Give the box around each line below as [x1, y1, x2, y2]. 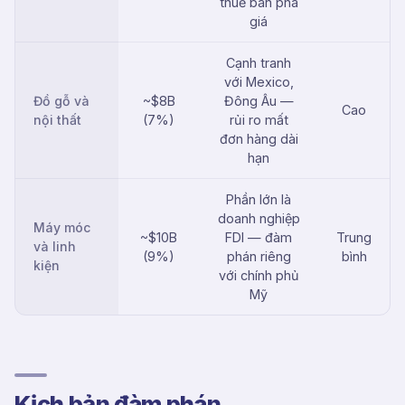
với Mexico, [223, 74, 294, 89]
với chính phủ [218, 268, 299, 283]
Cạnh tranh [226, 55, 291, 71]
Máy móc [33, 220, 90, 235]
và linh [33, 239, 76, 254]
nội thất [33, 112, 81, 127]
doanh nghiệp [217, 211, 300, 226]
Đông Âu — [223, 93, 294, 108]
